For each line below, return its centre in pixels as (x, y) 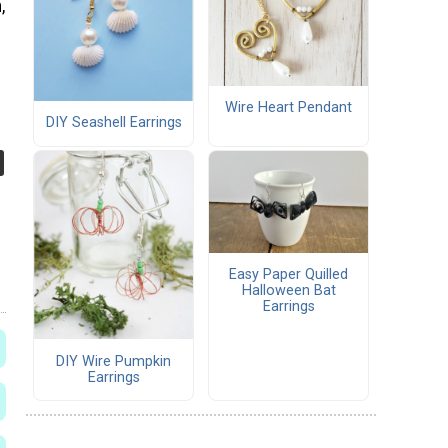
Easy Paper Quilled (288, 274)
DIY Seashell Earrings (113, 123)
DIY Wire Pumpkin (113, 361)
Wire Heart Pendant (288, 108)
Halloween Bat (288, 290)
